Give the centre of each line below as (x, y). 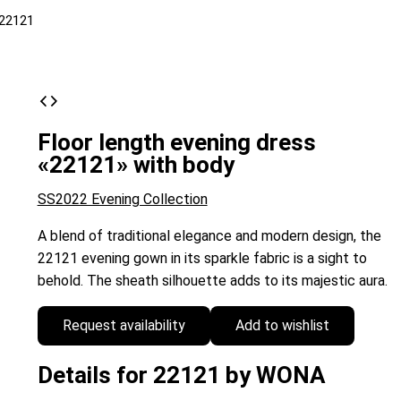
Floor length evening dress (176, 142)
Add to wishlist (282, 325)
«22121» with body (136, 164)
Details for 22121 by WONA (181, 375)
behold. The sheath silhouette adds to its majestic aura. (212, 280)
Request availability (124, 325)
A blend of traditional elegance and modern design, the (209, 235)
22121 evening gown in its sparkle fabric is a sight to (202, 258)
